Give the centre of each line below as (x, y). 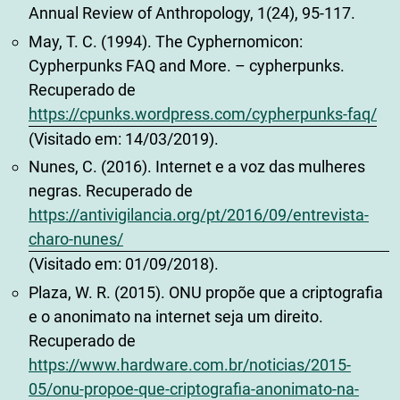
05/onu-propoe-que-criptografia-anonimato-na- (194, 388)
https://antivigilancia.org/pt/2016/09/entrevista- (199, 215)
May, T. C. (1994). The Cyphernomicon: (166, 41)
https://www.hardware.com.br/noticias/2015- (190, 364)
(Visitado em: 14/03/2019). (124, 138)
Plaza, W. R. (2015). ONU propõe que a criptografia (206, 292)
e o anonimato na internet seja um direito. (176, 316)
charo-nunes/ (76, 239)
